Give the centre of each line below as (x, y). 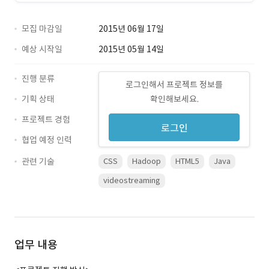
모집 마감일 (42, 29)
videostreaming (132, 180)
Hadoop (147, 161)
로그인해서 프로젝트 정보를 (174, 85)
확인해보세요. (174, 99)
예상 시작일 (42, 49)
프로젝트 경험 (46, 119)
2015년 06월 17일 (131, 29)
